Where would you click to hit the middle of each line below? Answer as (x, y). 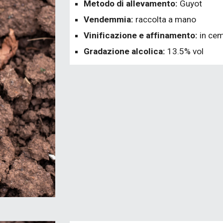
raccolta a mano (166, 19)
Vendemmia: (110, 19)
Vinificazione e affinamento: (142, 35)
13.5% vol (186, 51)
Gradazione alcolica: (126, 51)
